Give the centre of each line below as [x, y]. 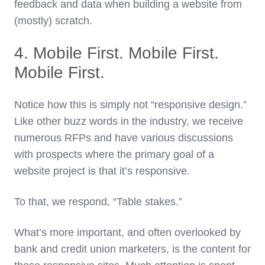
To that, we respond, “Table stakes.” [98, 202]
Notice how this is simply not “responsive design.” [130, 105]
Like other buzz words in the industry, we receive [129, 122]
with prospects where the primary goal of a [114, 155]
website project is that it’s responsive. [102, 171]
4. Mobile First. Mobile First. [117, 53]
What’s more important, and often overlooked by [127, 233]
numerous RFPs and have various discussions [124, 138]
